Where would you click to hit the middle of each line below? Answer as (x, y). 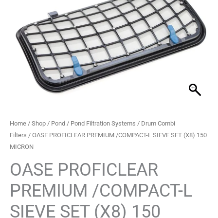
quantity (22, 108)
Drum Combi (158, 123)
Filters (18, 135)
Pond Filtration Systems (103, 123)
